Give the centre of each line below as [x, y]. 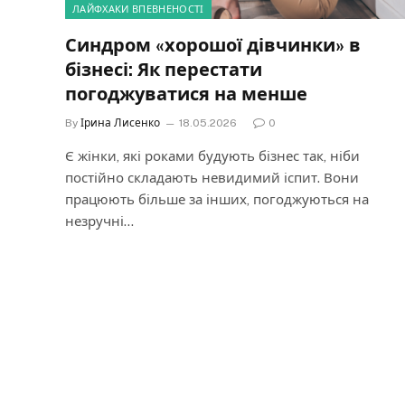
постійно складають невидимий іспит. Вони [212, 177]
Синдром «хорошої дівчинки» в [213, 45]
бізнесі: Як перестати [164, 69]
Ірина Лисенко [120, 122]
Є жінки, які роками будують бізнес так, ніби [212, 155]
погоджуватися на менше [186, 94]
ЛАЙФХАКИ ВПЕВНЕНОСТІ [138, 9]
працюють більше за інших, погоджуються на [217, 199]
